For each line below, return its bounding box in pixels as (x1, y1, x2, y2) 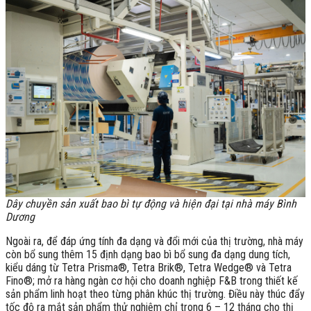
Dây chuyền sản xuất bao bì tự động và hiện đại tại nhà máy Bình (6, 196, 296, 210)
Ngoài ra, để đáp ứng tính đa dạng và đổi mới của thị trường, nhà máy (6, 234, 303, 248)
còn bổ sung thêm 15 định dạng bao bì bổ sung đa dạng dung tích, (6, 247, 290, 261)
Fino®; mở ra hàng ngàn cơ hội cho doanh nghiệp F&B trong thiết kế (6, 274, 298, 287)
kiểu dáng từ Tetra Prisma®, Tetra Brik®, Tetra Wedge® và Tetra (6, 260, 292, 274)
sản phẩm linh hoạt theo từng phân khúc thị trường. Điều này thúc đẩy (6, 287, 305, 301)
